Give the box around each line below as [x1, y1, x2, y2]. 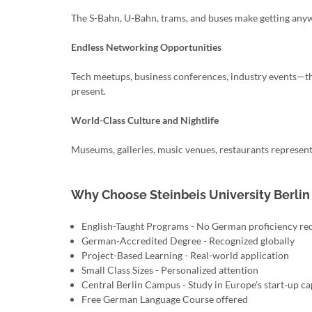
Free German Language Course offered [81, 293, 248, 305]
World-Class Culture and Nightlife [71, 114, 219, 126]
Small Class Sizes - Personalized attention [81, 264, 258, 276]
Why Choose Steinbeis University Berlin [71, 187, 310, 202]
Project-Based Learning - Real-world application [81, 249, 289, 261]
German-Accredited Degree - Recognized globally [81, 235, 295, 247]
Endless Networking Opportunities [71, 41, 221, 53]
